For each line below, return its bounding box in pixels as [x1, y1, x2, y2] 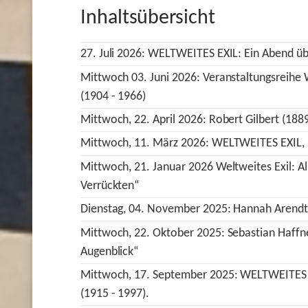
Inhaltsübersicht [80, 8, 216, 30]
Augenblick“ [80, 245, 140, 258]
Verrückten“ [80, 179, 140, 192]
